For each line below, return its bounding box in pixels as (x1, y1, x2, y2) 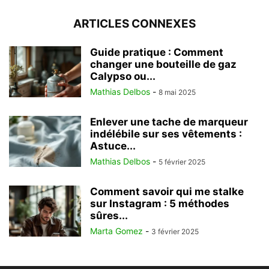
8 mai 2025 (159, 88, 196, 97)
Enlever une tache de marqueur (90, 116, 248, 128)
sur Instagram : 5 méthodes (90, 198, 229, 210)
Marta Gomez (90, 226, 143, 237)
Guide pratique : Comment (90, 46, 223, 59)
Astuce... (90, 140, 136, 153)
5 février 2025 (159, 157, 205, 167)
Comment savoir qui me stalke (90, 186, 244, 198)
